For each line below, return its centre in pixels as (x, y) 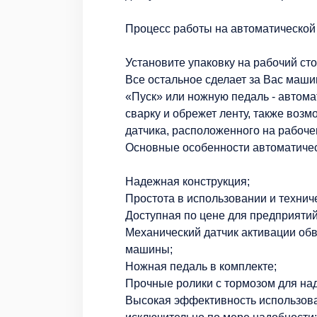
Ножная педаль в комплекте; (201, 266)
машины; (149, 249)
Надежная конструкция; (188, 181)
